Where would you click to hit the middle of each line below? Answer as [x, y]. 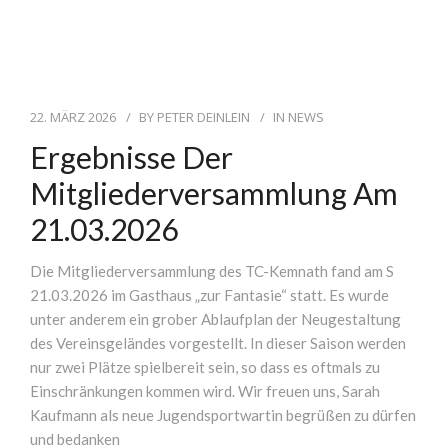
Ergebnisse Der [131, 157]
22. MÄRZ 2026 [73, 117]
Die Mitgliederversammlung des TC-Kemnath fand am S [212, 271]
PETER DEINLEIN [203, 117]
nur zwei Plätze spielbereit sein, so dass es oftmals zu [205, 367]
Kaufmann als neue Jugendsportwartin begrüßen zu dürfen [223, 415]
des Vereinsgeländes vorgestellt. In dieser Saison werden [218, 343]
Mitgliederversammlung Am [214, 193]
